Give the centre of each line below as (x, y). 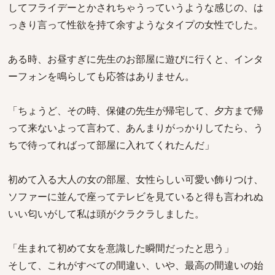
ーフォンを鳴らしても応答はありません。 (101, 76)
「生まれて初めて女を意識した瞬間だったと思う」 (121, 248)
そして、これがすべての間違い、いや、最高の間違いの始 (136, 265)
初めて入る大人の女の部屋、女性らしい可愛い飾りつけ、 (136, 179)
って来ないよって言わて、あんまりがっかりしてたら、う (136, 128)
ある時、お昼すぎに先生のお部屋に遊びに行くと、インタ (136, 59)
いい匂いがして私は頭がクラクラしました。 (106, 214)
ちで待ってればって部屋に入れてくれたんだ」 (111, 145)
